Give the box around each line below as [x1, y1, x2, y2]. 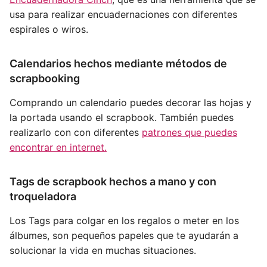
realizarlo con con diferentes [10, 126, 142, 138]
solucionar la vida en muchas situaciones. [10, 244, 196, 256]
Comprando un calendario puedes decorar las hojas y [10, 96, 252, 108]
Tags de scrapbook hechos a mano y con [10, 175, 216, 188]
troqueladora [10, 190, 76, 203]
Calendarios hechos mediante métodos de [10, 57, 227, 70]
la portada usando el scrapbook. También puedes [10, 111, 234, 123]
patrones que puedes [142, 126, 237, 138]
